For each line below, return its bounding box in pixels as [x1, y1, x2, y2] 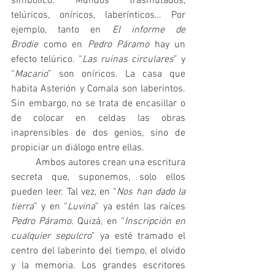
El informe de [112, 23, 186, 36]
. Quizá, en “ [71, 215, 125, 228]
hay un [149, 38, 185, 51]
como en [38, 38, 88, 51]
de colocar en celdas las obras [11, 112, 185, 125]
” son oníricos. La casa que [48, 68, 185, 80]
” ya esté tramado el [91, 230, 186, 242]
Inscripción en [124, 215, 186, 228]
